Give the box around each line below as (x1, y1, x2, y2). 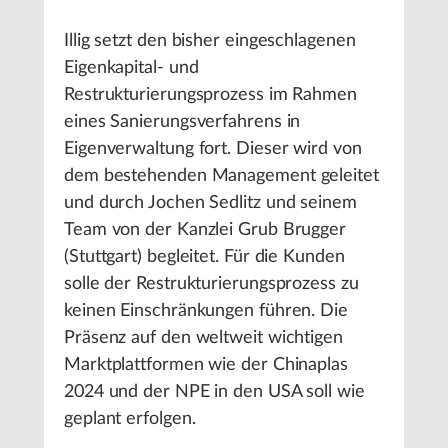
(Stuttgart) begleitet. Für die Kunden (64, 248, 345, 266)
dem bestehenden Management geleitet (64, 167, 379, 185)
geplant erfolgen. (64, 410, 196, 428)
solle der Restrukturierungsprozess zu (64, 275, 359, 293)
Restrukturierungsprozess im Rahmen (64, 86, 357, 104)
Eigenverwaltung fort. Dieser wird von (64, 140, 362, 158)
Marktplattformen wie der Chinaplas (64, 356, 348, 374)
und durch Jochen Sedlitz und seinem (64, 194, 357, 212)
